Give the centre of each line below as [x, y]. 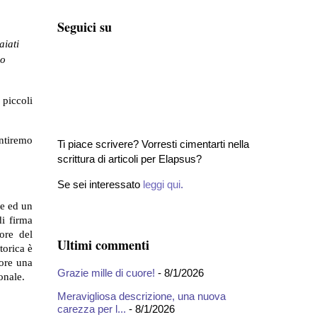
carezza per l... [92, 309]
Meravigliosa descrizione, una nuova [142, 296]
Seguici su [85, 27]
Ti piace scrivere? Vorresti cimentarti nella [153, 144]
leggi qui [162, 185]
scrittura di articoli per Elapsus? [129, 159]
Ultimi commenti [103, 245]
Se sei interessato [100, 185]
